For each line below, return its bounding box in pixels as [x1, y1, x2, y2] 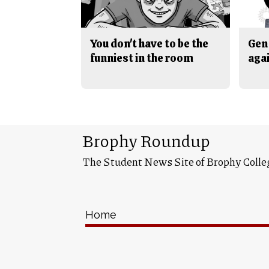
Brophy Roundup [82, 128, 210, 153]
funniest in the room [89, 51, 193, 65]
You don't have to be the [89, 37, 208, 51]
